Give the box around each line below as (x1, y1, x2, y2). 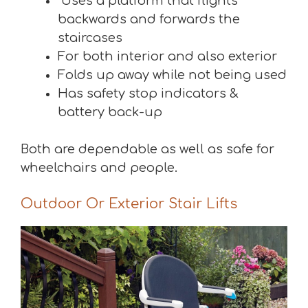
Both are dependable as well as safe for (21, 142, 274, 157)
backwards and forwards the (58, 12, 240, 27)
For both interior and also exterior (58, 49, 277, 64)
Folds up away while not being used (58, 68, 287, 82)
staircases (58, 31, 122, 45)
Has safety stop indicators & (58, 87, 239, 101)
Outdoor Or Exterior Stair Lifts (21, 196, 237, 212)
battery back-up (58, 105, 162, 120)
